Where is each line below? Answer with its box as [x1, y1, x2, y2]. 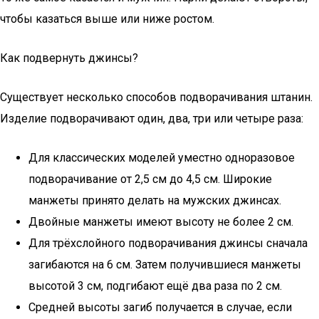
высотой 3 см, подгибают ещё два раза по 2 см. [28, 279, 282, 293]
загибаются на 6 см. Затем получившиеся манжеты [28, 258, 301, 271]
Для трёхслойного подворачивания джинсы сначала [28, 236, 308, 250]
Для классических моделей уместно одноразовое [28, 151, 295, 164]
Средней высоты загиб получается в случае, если [28, 300, 292, 314]
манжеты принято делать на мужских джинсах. [28, 194, 281, 207]
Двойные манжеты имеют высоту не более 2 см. [28, 215, 293, 229]
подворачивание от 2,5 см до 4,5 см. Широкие [28, 172, 272, 186]
